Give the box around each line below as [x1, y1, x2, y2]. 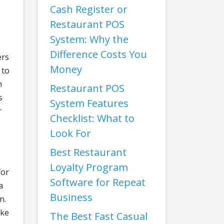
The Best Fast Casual [50, 209, 147, 223]
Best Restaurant [50, 145, 126, 159]
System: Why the [50, 32, 128, 46]
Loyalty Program [50, 160, 128, 174]
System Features [50, 96, 128, 110]
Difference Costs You [50, 47, 147, 61]
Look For [50, 126, 91, 140]
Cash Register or [50, 2, 127, 16]
